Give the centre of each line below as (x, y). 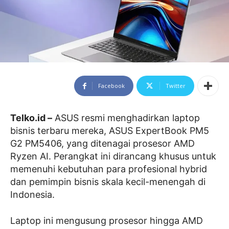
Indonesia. (32, 194)
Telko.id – (31, 118)
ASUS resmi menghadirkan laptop (126, 118)
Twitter (176, 86)
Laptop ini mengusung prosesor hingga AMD (107, 221)
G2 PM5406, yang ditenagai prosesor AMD (102, 143)
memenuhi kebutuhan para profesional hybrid (109, 169)
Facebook (111, 86)
